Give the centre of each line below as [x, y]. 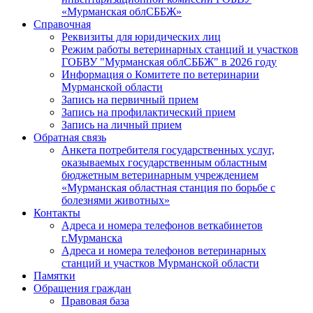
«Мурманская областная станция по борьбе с [168, 187]
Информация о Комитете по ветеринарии [160, 74]
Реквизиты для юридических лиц [141, 36]
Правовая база [95, 300]
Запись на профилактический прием [148, 112]
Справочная [62, 24]
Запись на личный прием [122, 124]
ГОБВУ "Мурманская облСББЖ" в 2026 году [169, 61]
